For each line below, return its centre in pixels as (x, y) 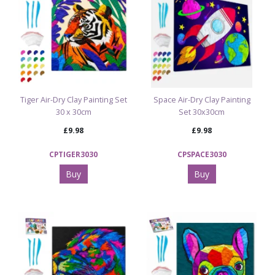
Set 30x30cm (202, 112)
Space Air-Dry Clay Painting (202, 100)
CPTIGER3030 (73, 154)
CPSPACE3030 (202, 154)
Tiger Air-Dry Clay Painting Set (73, 100)
